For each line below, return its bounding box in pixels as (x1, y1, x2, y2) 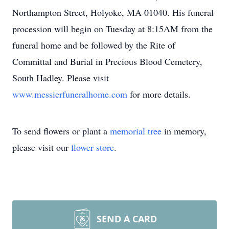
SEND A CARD (97, 213, 157, 225)
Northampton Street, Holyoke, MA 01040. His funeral (12, 6, 214, 18)
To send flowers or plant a (12, 125, 110, 137)
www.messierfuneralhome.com (12, 88, 130, 100)
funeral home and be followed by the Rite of (12, 39, 175, 51)
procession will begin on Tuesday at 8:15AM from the (12, 22, 213, 35)
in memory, (162, 125, 207, 137)
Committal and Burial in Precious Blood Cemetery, (12, 55, 202, 67)
